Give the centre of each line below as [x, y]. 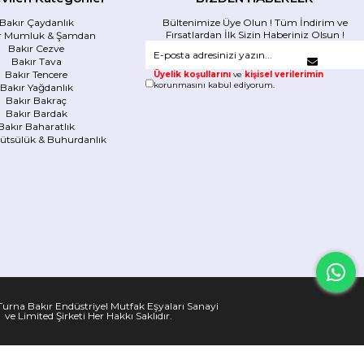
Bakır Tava [36, 61]
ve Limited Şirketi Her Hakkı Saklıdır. [89, 316]
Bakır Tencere [37, 74]
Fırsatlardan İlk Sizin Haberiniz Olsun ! [255, 35]
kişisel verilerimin [284, 74]
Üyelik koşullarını [192, 74]
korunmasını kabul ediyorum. [214, 85]
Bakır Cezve [37, 48]
